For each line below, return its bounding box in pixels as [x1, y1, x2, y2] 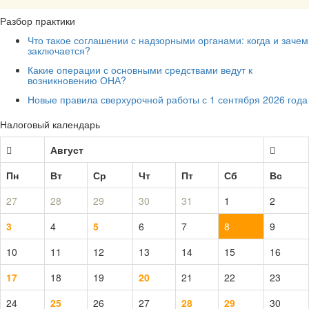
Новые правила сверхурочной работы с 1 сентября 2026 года [28, 92, 308, 106]
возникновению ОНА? [28, 72, 126, 87]
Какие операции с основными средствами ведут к [28, 62, 252, 77]
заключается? [28, 43, 90, 57]
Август [50, 142, 83, 157]
